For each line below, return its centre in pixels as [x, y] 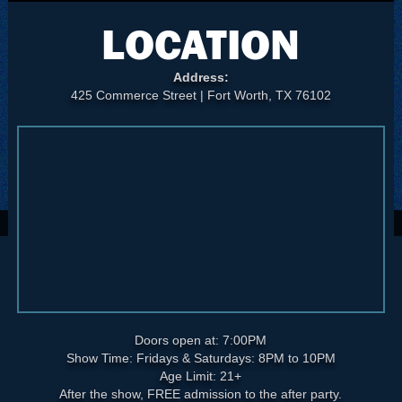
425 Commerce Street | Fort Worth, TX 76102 [201, 95]
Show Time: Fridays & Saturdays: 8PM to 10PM [201, 358]
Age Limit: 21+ [201, 376]
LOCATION [201, 44]
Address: [201, 77]
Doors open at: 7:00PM [201, 340]
